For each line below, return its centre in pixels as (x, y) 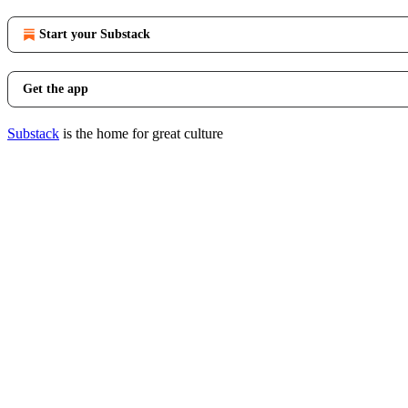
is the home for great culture (141, 133)
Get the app (56, 89)
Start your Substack (95, 34)
